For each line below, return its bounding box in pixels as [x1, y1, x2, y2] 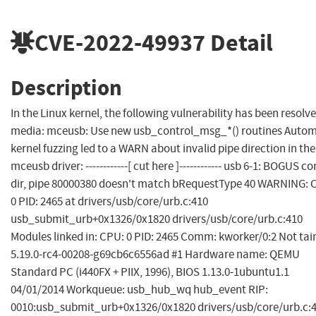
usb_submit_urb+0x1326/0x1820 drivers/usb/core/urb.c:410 [11, 212, 303, 227]
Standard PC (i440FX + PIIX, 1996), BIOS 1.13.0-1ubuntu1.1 [11, 265, 289, 280]
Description [11, 73, 122, 102]
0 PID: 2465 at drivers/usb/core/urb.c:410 [11, 194, 208, 209]
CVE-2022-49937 [35, 26, 205, 59]
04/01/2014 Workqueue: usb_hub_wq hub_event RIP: [11, 282, 268, 298]
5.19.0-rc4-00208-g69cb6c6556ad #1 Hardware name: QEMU [11, 247, 300, 262]
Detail [205, 26, 273, 59]
